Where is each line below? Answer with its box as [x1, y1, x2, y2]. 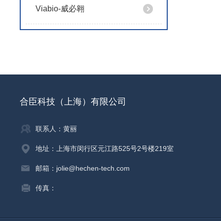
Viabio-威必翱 [36, 4, 84, 13]
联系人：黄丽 [36, 125, 77, 133]
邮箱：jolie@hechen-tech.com [36, 164, 130, 172]
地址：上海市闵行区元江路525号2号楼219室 [36, 145, 174, 152]
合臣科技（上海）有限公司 [20, 97, 126, 107]
